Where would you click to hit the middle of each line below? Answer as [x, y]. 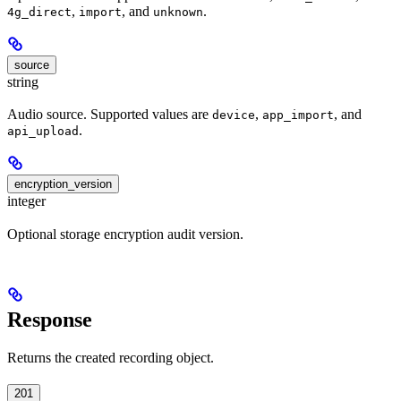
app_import [298, 115]
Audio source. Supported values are [110, 115]
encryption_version [63, 184]
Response [50, 320]
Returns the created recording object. [111, 358]
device [234, 115]
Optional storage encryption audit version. [125, 234]
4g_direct [39, 12]
